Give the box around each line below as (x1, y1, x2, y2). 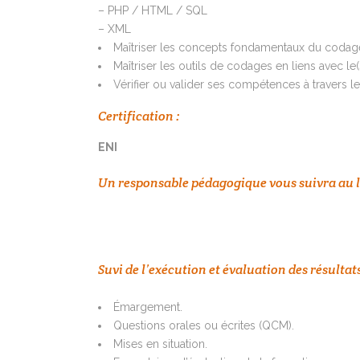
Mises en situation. (113, 337, 207, 351)
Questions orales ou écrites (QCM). (113, 319, 294, 333)
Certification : (98, 108, 179, 125)
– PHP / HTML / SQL (98, 4, 207, 18)
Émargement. (113, 301, 182, 314)
